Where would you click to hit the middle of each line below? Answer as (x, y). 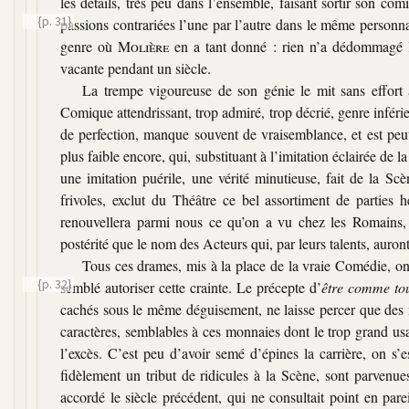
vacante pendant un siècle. (136, 68)
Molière (143, 46)
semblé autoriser (110, 287)
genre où (89, 46)
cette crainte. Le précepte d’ (241, 287)
